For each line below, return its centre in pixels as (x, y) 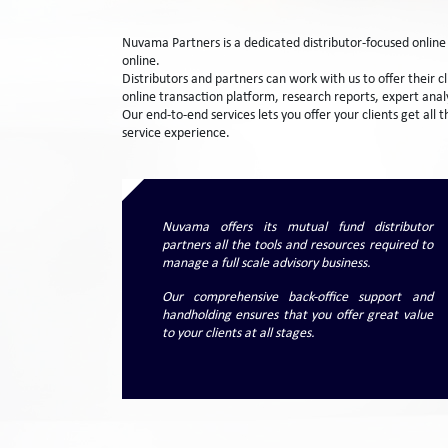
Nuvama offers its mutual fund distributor (297, 227)
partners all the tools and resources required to (297, 245)
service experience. (176, 133)
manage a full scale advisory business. (266, 263)
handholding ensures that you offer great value (297, 315)
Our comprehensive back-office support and (297, 297)
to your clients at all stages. (238, 333)
